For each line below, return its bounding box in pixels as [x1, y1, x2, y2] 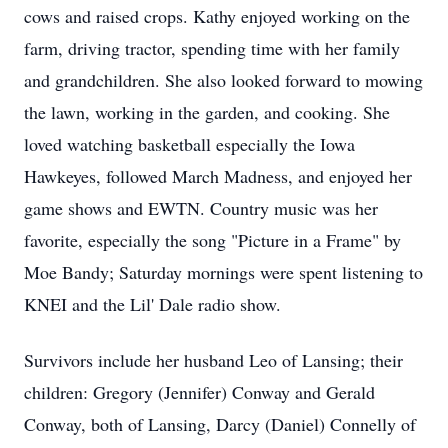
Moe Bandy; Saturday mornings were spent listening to [24, 260, 423, 284]
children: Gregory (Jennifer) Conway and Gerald [24, 380, 375, 404]
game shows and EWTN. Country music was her [24, 196, 378, 220]
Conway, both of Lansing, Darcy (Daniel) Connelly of [24, 412, 416, 436]
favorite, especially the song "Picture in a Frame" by [24, 228, 401, 252]
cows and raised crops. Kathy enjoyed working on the [24, 4, 410, 28]
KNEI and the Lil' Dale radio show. [24, 292, 281, 316]
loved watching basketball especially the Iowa [24, 132, 355, 156]
